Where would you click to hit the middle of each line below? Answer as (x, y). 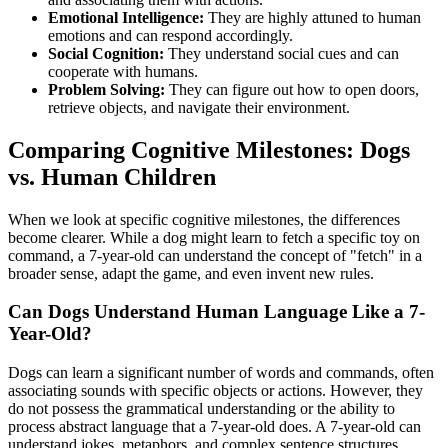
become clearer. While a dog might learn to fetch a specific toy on (214, 237)
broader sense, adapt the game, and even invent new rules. (191, 273)
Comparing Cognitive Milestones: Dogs (209, 149)
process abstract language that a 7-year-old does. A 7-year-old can (214, 427)
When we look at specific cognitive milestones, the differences (204, 219)
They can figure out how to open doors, (292, 89)
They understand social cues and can (281, 53)
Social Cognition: (106, 53)
